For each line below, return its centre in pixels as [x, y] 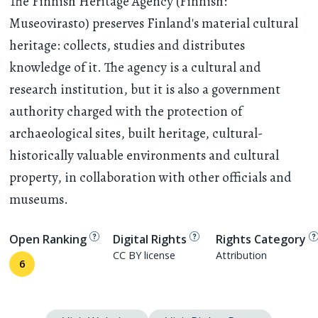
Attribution [242, 256]
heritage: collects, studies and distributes [127, 46]
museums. [39, 200]
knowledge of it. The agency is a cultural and [136, 68]
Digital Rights [149, 239]
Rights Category [261, 239]
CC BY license [144, 256]
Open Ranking [48, 239]
